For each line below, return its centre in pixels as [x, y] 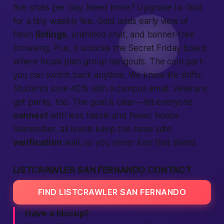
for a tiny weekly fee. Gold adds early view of [100, 21]
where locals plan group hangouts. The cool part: [108, 61]
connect [30, 115]
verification [37, 142]
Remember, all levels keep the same [84, 129]
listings [51, 34]
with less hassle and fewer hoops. [114, 115]
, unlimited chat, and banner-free [130, 34]
